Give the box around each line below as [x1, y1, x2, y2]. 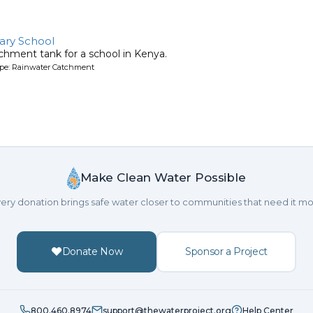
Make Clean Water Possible [80, 170, 246, 185]
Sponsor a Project [184, 245, 268, 258]
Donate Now [61, 245, 123, 258]
